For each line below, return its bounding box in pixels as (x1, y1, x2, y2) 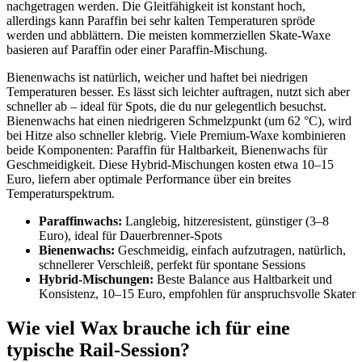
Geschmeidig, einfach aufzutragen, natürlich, (115, 242, 346, 257)
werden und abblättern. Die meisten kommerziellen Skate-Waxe (6, 27, 330, 42)
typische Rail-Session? (6, 339, 190, 360)
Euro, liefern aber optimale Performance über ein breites (6, 171, 291, 186)
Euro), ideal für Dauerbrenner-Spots (39, 228, 222, 242)
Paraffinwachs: (39, 213, 122, 228)
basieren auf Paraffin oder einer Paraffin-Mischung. (6, 42, 267, 57)
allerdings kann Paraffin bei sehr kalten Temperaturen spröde (6, 13, 315, 27)
